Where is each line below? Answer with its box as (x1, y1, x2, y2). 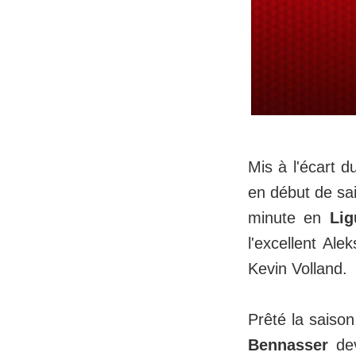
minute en (248, 208, 330, 226)
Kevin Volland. (248, 259, 347, 277)
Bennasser (248, 335, 328, 354)
